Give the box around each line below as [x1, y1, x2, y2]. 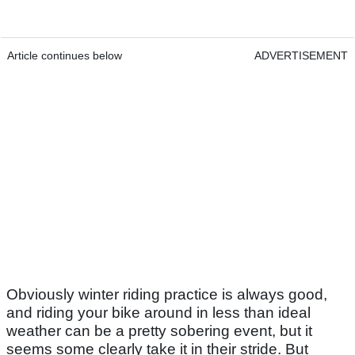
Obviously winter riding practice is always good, [6, 286, 327, 303]
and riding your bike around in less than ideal [6, 304, 311, 322]
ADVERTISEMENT [254, 49, 348, 63]
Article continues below [7, 49, 122, 63]
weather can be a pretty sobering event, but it [6, 323, 312, 340]
